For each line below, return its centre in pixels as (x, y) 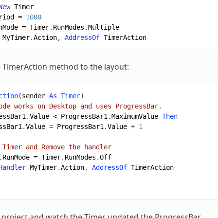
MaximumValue (135, 116)
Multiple (103, 27)
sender (33, 96)
